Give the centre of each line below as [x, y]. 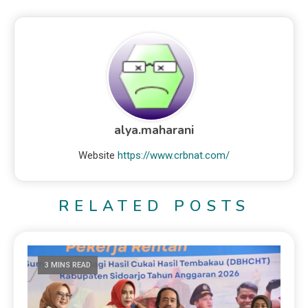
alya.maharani [154, 130]
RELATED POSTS [154, 206]
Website [97, 155]
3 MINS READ [68, 265]
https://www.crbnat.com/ [174, 155]
